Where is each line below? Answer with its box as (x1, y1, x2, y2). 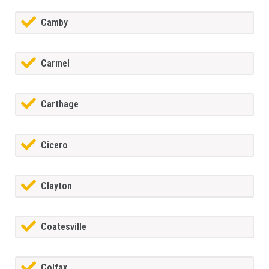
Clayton (41, 180, 72, 192)
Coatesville (41, 221, 86, 233)
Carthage (41, 98, 79, 110)
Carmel (41, 58, 70, 70)
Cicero (41, 139, 68, 151)
